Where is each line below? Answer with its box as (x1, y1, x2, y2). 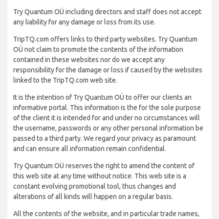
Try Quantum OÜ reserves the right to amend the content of (13, 162, 195, 170)
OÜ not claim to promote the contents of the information (13, 45, 183, 53)
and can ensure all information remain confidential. (13, 145, 166, 153)
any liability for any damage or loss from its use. (13, 18, 155, 26)
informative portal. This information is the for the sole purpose (13, 104, 201, 111)
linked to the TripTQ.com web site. (13, 76, 117, 84)
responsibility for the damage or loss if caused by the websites (13, 66, 202, 74)
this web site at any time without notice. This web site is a (13, 172, 186, 180)
